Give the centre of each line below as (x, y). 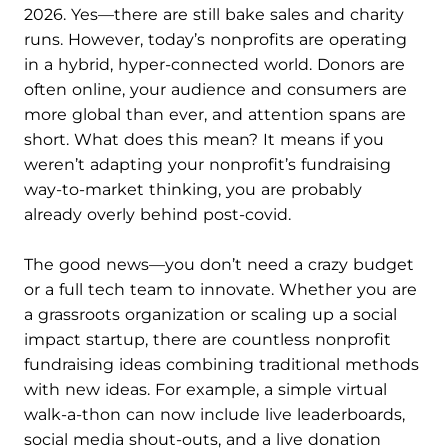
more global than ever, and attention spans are (215, 114)
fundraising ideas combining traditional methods (221, 364)
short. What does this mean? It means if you (204, 139)
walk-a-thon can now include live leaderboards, (214, 414)
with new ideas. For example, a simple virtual (205, 389)
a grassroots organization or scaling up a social (210, 314)
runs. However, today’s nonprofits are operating (215, 39)
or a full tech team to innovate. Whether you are (220, 289)
